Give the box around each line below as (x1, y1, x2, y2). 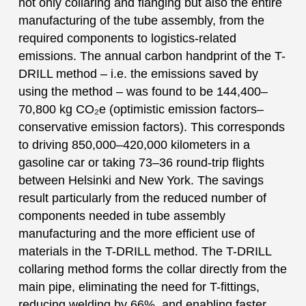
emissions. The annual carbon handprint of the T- (18, 48, 286, 63)
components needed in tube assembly (18, 208, 225, 223)
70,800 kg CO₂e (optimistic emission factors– (18, 102, 264, 116)
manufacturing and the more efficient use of (18, 226, 255, 240)
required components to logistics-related (18, 31, 236, 45)
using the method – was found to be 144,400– (18, 84, 268, 98)
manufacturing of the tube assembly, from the (18, 13, 264, 27)
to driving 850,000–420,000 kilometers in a (18, 137, 250, 152)
